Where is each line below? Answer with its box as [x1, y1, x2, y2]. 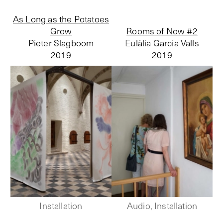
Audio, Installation [126, 199, 198, 212]
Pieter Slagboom [28, 37, 94, 49]
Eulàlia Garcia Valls [125, 37, 199, 49]
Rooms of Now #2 [126, 25, 198, 37]
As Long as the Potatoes [12, 13, 110, 25]
